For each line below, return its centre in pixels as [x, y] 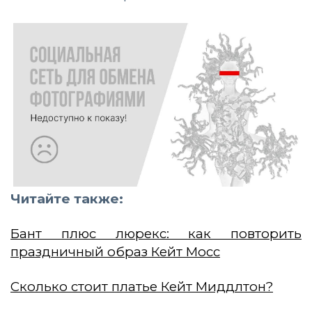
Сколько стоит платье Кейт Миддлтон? [142, 286]
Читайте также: [67, 198]
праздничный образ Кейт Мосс [115, 251]
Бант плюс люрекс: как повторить [156, 233]
